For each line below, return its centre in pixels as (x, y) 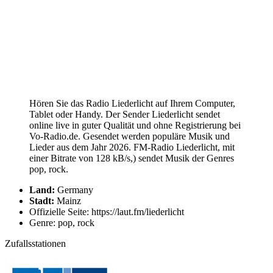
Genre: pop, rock (62, 222)
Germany (74, 190)
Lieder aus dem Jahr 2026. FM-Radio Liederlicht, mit (132, 147)
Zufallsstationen (35, 243)
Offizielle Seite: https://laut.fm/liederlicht (107, 211)
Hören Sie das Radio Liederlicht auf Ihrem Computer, (132, 103)
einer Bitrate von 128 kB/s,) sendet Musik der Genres (132, 158)
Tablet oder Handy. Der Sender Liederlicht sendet (125, 114)
